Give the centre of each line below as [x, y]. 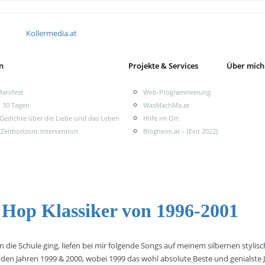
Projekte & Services [163, 66]
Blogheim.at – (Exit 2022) [180, 131]
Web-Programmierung [177, 92]
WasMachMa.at [166, 105]
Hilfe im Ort [161, 118]
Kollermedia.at [51, 33]
